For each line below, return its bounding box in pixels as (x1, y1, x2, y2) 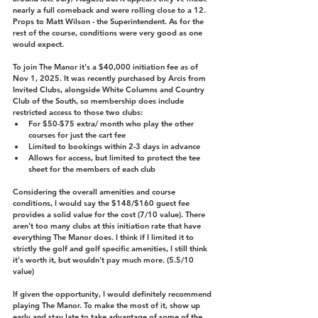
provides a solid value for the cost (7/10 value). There (13, 209, 207, 219)
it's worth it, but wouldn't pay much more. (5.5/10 (13, 254, 196, 265)
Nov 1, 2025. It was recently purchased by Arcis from (13, 72, 208, 83)
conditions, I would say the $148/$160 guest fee (13, 197, 192, 208)
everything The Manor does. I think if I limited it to (13, 231, 196, 242)
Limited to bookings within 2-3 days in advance (28, 141, 200, 151)
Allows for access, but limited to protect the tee (28, 152, 202, 163)
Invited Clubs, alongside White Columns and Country (13, 84, 207, 94)
